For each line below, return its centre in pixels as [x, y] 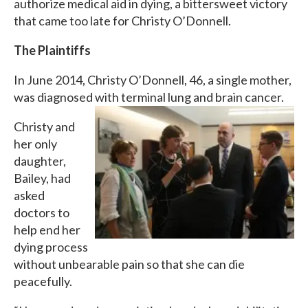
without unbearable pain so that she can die [129, 264]
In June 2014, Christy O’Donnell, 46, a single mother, [153, 80]
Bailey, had [42, 178]
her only [35, 144]
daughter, [40, 161]
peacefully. [43, 281]
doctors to [42, 212]
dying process [51, 247]
